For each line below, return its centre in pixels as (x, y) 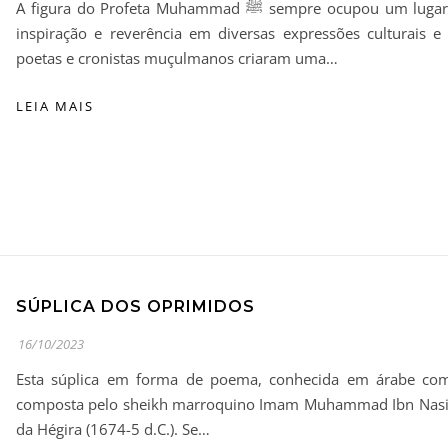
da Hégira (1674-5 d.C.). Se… (113, 428)
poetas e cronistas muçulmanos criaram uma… (177, 57)
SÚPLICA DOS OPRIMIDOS (135, 306)
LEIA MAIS (55, 105)
